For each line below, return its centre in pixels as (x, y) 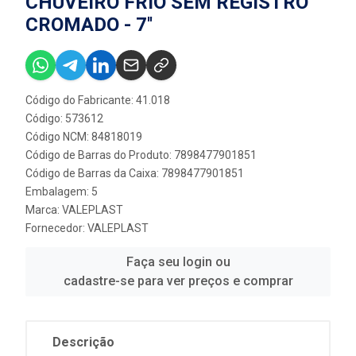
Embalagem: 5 (62, 192)
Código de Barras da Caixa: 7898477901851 (135, 173)
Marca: (44, 210)
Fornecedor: (56, 228)
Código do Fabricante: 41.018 (98, 100)
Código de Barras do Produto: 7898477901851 (141, 155)
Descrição (83, 342)
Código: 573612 (64, 118)
